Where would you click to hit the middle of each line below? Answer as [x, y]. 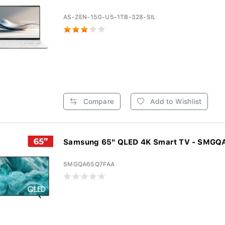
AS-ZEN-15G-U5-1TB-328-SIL [110, 17]
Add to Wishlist [175, 101]
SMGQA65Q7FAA [89, 164]
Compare [97, 101]
